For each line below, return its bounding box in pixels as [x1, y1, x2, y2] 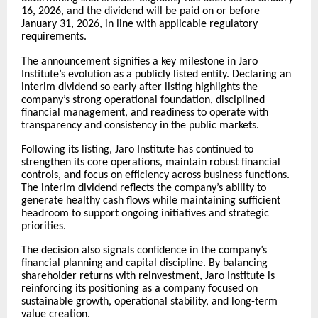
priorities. [21, 221, 66, 233]
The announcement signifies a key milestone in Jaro [21, 55, 258, 67]
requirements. [21, 31, 87, 43]
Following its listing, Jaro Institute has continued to [21, 144, 253, 156]
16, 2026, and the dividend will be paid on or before [21, 6, 260, 18]
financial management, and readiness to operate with [21, 106, 268, 119]
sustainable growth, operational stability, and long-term [21, 296, 278, 308]
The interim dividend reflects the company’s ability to [21, 182, 266, 194]
